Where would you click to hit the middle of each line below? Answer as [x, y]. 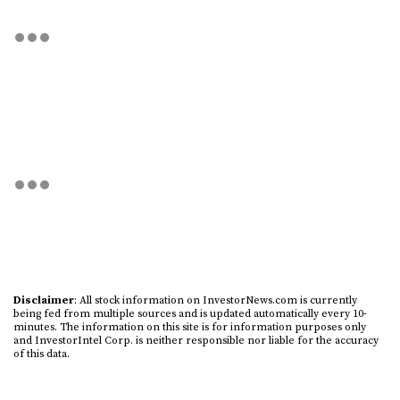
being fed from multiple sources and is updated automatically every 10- [190, 314]
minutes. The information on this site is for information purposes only [190, 328]
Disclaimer [44, 301]
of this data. [42, 354]
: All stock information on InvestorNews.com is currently [216, 301]
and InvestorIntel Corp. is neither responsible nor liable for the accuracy [196, 341]
